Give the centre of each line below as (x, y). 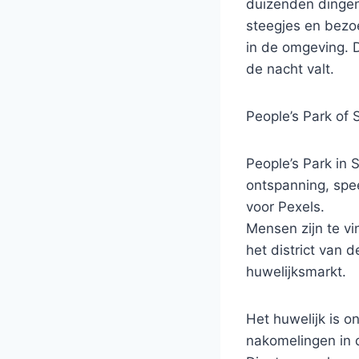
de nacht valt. (290, 69)
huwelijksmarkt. (296, 271)
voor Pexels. (285, 206)
